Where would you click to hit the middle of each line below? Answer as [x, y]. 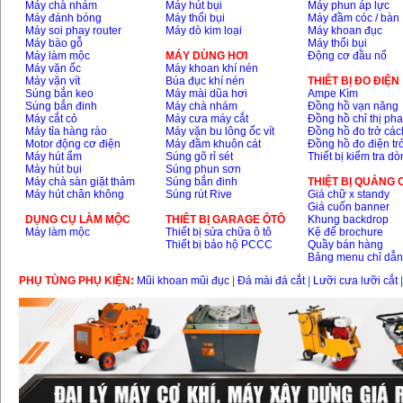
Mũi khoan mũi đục [183, 281]
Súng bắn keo [60, 94]
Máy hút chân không [75, 195]
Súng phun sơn [204, 170]
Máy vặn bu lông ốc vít [220, 132]
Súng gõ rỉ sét [200, 157]
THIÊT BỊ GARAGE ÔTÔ [226, 220]
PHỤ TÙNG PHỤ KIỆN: [78, 281]
